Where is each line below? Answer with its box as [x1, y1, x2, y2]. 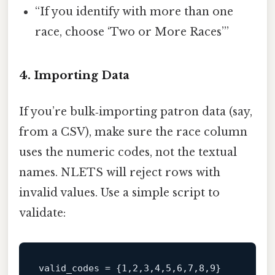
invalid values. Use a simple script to [19, 185, 220, 199]
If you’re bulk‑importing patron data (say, [19, 104, 252, 118]
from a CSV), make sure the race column [19, 125, 247, 139]
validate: [19, 206, 66, 220]
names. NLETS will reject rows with [19, 165, 220, 179]
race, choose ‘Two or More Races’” [35, 25, 230, 39]
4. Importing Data [19, 68, 130, 82]
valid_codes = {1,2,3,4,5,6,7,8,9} [38, 262, 221, 274]
